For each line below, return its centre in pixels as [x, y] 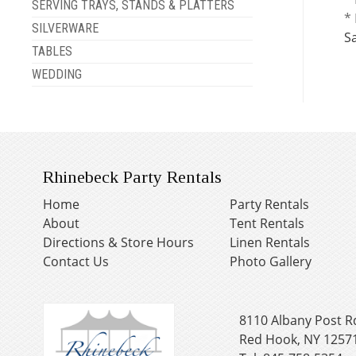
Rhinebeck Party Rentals [132, 176]
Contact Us [75, 261]
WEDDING [56, 74]
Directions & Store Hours [118, 242]
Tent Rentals [267, 223]
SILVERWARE [65, 28]
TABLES [52, 51]
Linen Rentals [269, 242]
